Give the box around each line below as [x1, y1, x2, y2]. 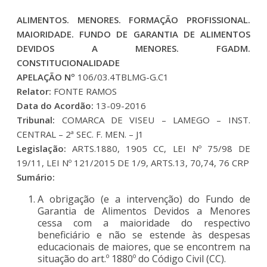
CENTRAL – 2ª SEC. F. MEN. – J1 [17, 128, 144, 140]
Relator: [17, 85, 54, 97]
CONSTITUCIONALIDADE [17, 56, 120, 69]
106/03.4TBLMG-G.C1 [77, 70, 169, 83]
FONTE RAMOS [54, 85, 117, 97]
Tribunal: [17, 113, 55, 126]
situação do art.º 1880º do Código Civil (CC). [38, 252, 226, 265]
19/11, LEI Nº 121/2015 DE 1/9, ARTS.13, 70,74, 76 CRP [17, 156, 250, 169]
